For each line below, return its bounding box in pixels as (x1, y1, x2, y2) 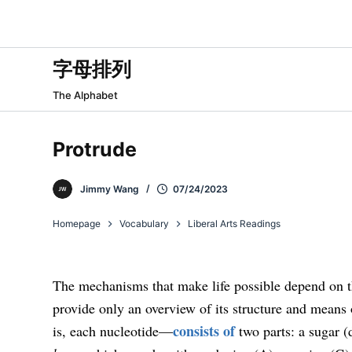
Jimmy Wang (80, 182, 140, 195)
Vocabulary (119, 218, 170, 230)
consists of (173, 321, 236, 342)
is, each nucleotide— (53, 321, 174, 341)
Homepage (53, 218, 101, 230)
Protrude (53, 137, 137, 161)
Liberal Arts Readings (188, 218, 281, 230)
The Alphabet (53, 88, 119, 101)
